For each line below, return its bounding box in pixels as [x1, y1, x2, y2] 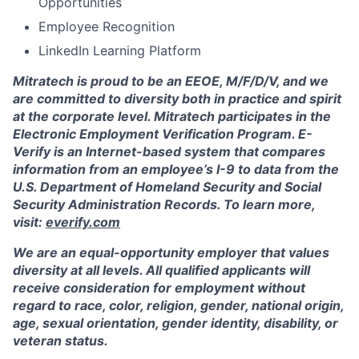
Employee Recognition [38, 18, 175, 34]
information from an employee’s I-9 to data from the [13, 161, 339, 177]
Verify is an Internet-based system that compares [13, 143, 325, 159]
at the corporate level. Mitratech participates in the [13, 108, 331, 124]
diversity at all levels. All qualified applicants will [13, 262, 310, 278]
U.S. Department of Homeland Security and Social [13, 179, 321, 195]
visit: [13, 214, 46, 230]
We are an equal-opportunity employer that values [13, 244, 329, 260]
